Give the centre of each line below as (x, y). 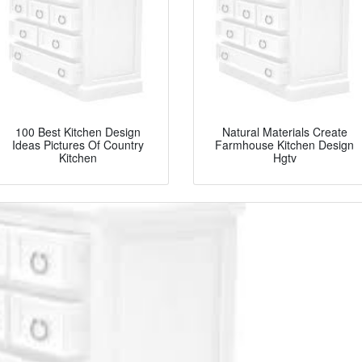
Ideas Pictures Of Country (78, 145)
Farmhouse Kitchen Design (284, 145)
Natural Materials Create (284, 132)
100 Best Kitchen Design (78, 132)
